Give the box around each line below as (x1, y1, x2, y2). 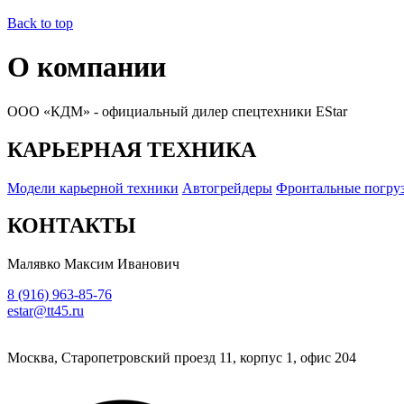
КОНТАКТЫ (7, 214, 136, 238)
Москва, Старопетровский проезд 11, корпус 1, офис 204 (7, 350, 356, 366)
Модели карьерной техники (7, 179, 179, 196)
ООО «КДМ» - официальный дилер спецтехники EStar (7, 103, 347, 119)
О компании (7, 50, 166, 84)
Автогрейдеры (182, 179, 272, 196)
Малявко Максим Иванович (7, 256, 179, 272)
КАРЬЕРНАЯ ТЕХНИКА (7, 137, 256, 161)
